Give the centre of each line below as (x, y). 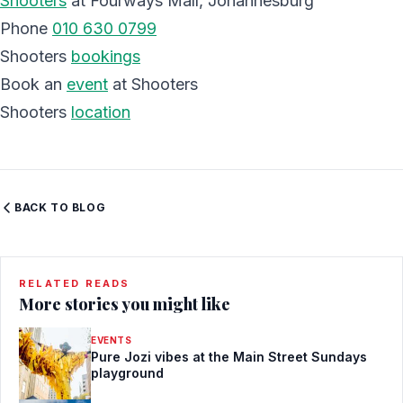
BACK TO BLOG (60, 207)
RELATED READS (75, 283)
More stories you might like (125, 304)
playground (127, 372)
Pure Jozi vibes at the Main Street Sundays (229, 356)
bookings (106, 56)
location (101, 112)
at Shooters (153, 84)
